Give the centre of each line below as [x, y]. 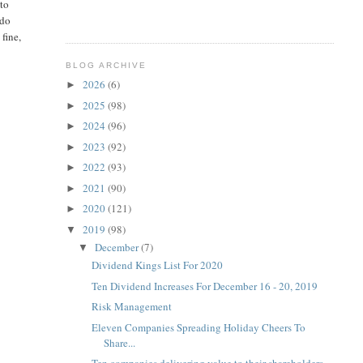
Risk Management [132, 307]
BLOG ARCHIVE [106, 65]
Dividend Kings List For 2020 [158, 265]
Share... [120, 342]
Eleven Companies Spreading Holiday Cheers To [199, 327]
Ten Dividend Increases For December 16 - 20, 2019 [205, 286]
